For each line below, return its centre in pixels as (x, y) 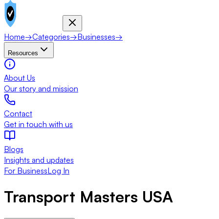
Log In (58, 171)
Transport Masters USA (88, 197)
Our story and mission (41, 88)
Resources (23, 53)
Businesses (96, 37)
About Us (20, 78)
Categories (51, 37)
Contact (18, 113)
